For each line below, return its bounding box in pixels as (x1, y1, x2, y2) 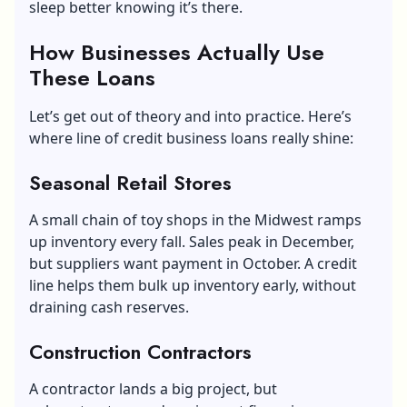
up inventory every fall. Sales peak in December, (29, 231, 354, 252)
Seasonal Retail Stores (29, 167, 232, 197)
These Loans (29, 61, 155, 94)
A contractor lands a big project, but (29, 378, 277, 399)
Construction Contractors (29, 336, 252, 366)
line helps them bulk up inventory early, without (29, 274, 356, 295)
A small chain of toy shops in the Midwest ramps (29, 209, 362, 230)
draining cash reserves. (29, 296, 189, 317)
